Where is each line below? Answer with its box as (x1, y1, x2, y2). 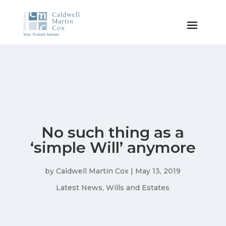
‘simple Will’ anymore (30, 138, 196, 157)
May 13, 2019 (135, 166, 181, 176)
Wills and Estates (106, 183, 170, 193)
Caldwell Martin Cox (56, 166, 129, 176)
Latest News (56, 183, 103, 193)
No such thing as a (41, 123, 185, 142)
